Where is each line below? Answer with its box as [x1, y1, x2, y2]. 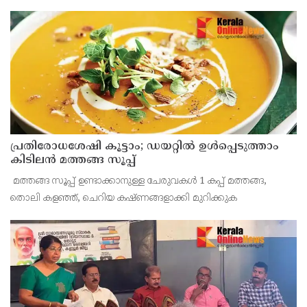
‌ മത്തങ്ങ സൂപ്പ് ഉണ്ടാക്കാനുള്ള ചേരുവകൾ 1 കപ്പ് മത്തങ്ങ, [10, 175, 267, 187]
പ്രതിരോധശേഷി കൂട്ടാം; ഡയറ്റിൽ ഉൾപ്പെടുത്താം [10, 139, 279, 153]
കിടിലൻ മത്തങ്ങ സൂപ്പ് [10, 153, 136, 167]
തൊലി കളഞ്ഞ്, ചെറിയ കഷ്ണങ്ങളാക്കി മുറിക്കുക [10, 192, 237, 204]
